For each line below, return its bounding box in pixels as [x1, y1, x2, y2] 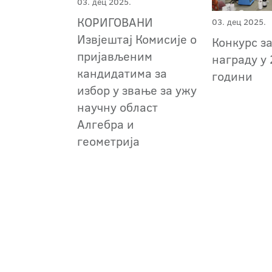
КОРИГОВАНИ [77, 13, 153, 30]
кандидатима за [77, 64, 167, 81]
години [212, 67, 253, 85]
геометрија [77, 132, 140, 149]
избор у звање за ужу [77, 81, 197, 98]
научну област [77, 98, 158, 115]
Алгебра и [77, 115, 134, 132]
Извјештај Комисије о [77, 30, 197, 47]
